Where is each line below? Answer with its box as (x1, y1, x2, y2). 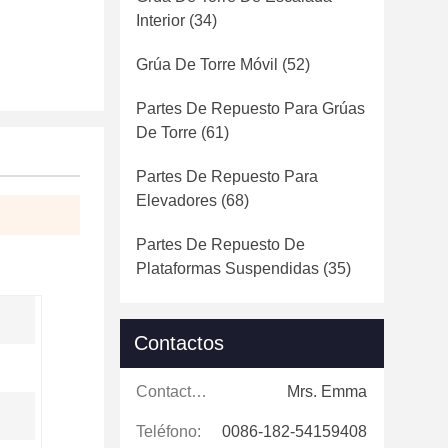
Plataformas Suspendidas (136, 260, 319, 277)
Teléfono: (136, 423, 201, 440)
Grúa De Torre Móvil (136, 56, 278, 73)
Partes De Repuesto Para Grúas (136, 100, 365, 117)
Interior (136, 12, 185, 29)
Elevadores (136, 192, 217, 209)
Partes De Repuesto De (136, 236, 305, 253)
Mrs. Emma (287, 383, 367, 400)
